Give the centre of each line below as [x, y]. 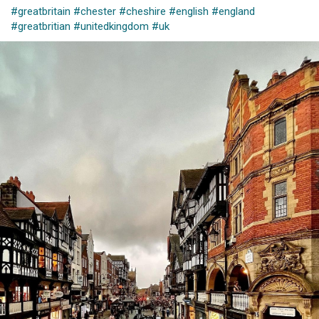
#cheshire [142, 11]
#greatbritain [41, 11]
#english [189, 11]
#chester [95, 11]
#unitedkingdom [111, 26]
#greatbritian [41, 26]
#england [233, 11]
